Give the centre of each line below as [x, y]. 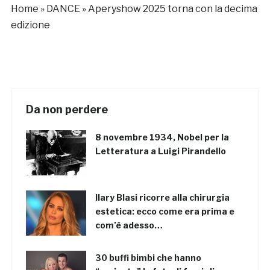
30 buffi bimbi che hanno [148, 257]
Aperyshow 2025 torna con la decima [172, 8]
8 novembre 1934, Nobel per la [162, 137]
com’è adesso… [129, 225]
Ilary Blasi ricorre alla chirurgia [162, 197]
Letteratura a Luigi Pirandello [160, 151]
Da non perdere [67, 109]
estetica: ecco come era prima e [165, 211]
